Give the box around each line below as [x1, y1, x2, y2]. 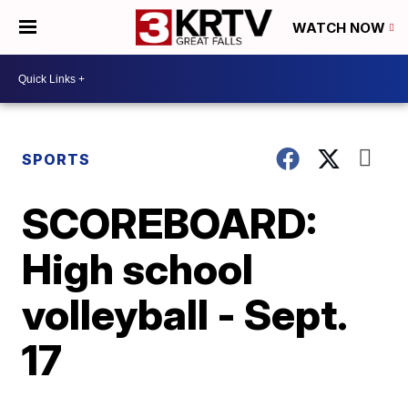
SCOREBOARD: [22, 198, 318, 249]
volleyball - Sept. [22, 289, 347, 340]
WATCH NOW [292, 19, 389, 37]
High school [22, 243, 254, 294]
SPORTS [22, 150, 91, 168]
